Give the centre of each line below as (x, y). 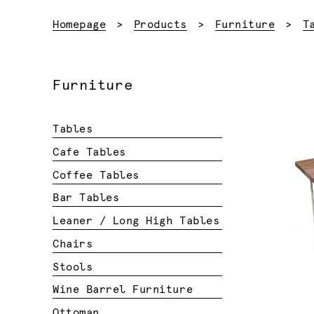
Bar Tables (86, 198)
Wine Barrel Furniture (123, 290)
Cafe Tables (89, 152)
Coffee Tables (96, 175)
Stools (73, 267)
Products (160, 25)
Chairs (73, 244)
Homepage (80, 25)
